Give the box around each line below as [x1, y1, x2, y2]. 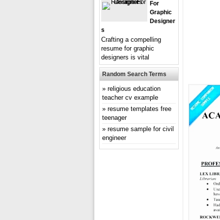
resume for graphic [101, 45, 154, 52]
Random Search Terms [102, 71, 166, 78]
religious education [108, 85, 161, 92]
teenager [102, 114, 127, 121]
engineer [102, 134, 126, 141]
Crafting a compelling [101, 36, 161, 43]
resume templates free [108, 105, 171, 112]
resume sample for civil [108, 125, 174, 133]
